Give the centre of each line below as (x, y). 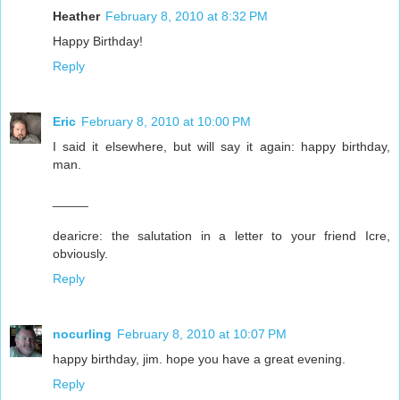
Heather (76, 16)
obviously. (80, 253)
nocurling (82, 333)
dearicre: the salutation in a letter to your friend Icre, (221, 235)
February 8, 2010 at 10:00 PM (166, 121)
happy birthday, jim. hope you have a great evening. (199, 358)
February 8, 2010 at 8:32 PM (187, 16)
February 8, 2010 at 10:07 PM (202, 333)
